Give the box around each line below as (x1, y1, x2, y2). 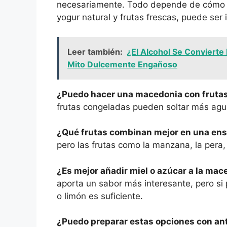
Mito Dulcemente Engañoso (67, 59, 177, 69)
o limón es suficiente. (57, 191, 143, 201)
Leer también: (67, 46, 123, 57)
